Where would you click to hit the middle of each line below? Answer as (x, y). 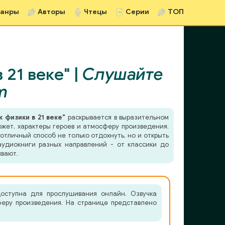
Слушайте (123, 74)
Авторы (51, 12)
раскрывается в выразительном (117, 117)
